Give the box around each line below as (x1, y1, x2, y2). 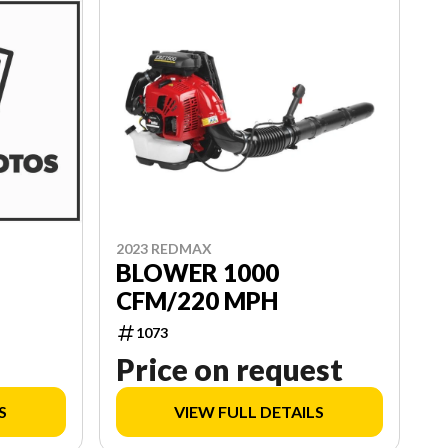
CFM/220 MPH (115, 286, 278, 316)
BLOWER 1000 (115, 258, 279, 288)
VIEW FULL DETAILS (174, 402, 325, 422)
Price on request (115, 351, 343, 388)
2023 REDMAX (115, 240, 212, 258)
